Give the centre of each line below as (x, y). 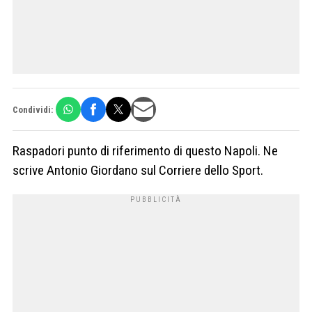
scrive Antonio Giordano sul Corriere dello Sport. (138, 171)
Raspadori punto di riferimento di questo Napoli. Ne (145, 151)
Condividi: (33, 109)
